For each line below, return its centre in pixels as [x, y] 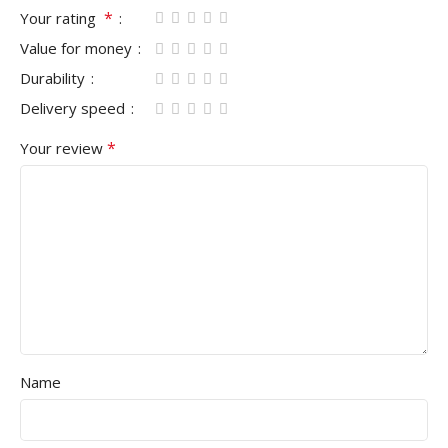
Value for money [78, 47]
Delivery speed [74, 107]
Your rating [62, 17]
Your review [63, 147]
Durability [54, 77]
